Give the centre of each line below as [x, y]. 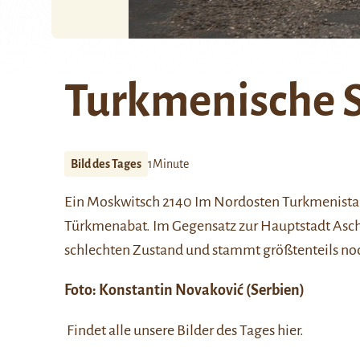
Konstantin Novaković [171, 290]
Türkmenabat [105, 226]
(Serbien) [274, 290]
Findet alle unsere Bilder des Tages [171, 330]
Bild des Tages [106, 164]
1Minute [168, 164]
